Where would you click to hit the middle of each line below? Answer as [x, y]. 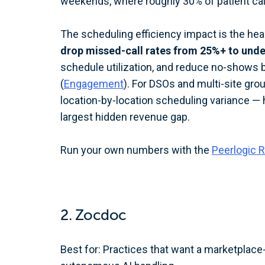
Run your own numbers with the [136, 150]
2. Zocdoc [93, 215]
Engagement [94, 84]
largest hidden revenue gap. [125, 117]
